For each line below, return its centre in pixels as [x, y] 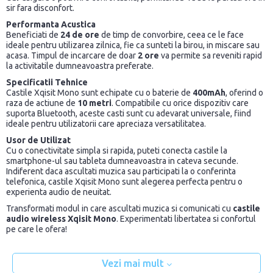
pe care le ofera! [37, 229]
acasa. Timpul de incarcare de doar [72, 56]
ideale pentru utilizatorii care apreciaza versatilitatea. [106, 124]
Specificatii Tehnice [47, 83]
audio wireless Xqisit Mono [61, 219]
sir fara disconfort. [40, 8]
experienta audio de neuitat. [59, 192]
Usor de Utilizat [38, 140]
